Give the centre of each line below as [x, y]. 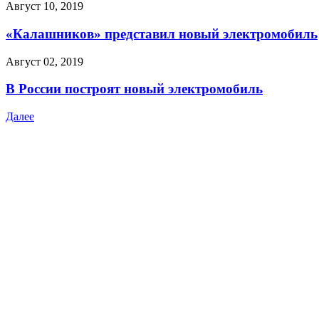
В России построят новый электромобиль [134, 89]
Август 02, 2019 [45, 61]
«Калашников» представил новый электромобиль [162, 33]
